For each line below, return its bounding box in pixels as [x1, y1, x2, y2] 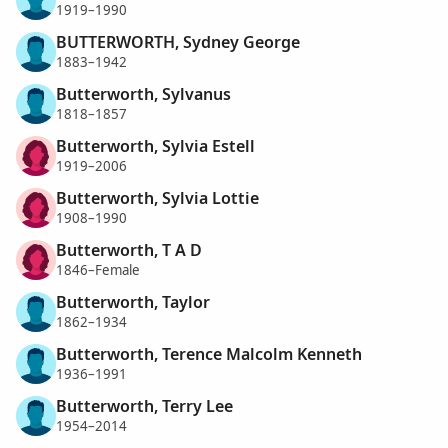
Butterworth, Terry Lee [56, 394, 233, 417]
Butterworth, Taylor [56, 290, 210, 313]
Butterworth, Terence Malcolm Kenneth [56, 342, 362, 365]
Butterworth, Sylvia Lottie [56, 186, 259, 209]
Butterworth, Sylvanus [56, 82, 231, 105]
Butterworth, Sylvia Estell [56, 134, 255, 157]
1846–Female [56, 261, 140, 280]
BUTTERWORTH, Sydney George [56, 30, 300, 53]
